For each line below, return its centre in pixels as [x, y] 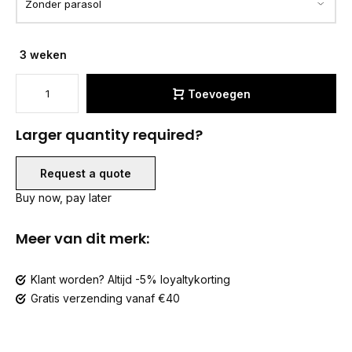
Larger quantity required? [109, 135]
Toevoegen [219, 93]
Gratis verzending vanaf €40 [105, 298]
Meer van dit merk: [82, 238]
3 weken [43, 55]
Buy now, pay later [64, 198]
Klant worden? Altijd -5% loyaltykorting [130, 279]
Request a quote [86, 173]
